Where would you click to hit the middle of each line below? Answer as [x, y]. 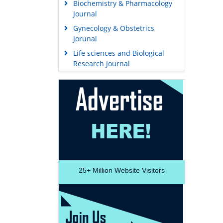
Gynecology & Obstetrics [113, 28]
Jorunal [85, 39]
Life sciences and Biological [118, 53]
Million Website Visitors [128, 170]
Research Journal [101, 64]
